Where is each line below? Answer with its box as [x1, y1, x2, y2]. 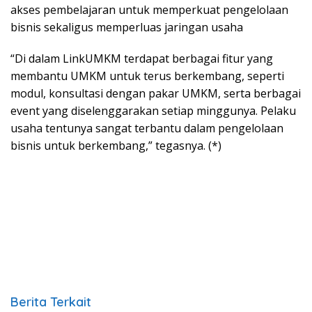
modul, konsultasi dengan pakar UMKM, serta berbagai [10, 86, 301, 102]
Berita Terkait [10, 294, 91, 311]
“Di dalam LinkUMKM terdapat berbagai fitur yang [10, 51, 273, 67]
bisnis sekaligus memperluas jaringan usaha [10, 19, 243, 36]
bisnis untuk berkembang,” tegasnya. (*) [10, 138, 221, 154]
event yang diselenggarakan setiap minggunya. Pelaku [10, 103, 296, 119]
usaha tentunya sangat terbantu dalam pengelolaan [10, 120, 283, 136]
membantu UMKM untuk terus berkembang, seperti [10, 68, 284, 84]
